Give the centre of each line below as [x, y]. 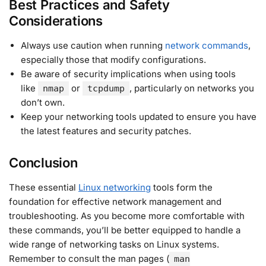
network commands [207, 45]
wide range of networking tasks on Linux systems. [114, 245]
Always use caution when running [93, 45]
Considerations [56, 20]
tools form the [182, 188]
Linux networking [115, 188]
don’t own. [43, 102]
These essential [44, 188]
